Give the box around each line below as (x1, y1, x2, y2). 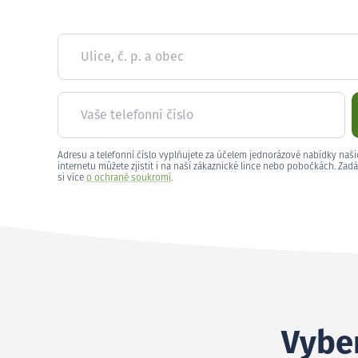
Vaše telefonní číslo (81, 109, 193, 121)
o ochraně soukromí (86, 173, 171, 183)
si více (58, 173, 86, 183)
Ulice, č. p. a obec (81, 50, 184, 63)
